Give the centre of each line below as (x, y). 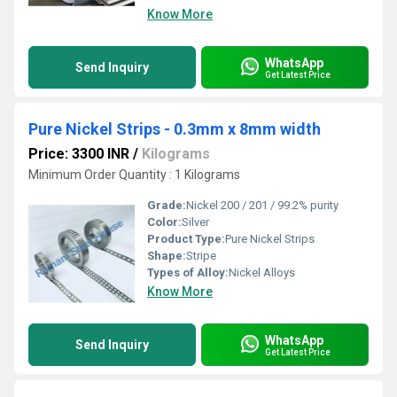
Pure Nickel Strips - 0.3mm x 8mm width (175, 129)
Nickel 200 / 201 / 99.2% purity (262, 205)
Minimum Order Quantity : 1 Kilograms (134, 175)
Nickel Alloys (262, 272)
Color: (164, 222)
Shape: (167, 256)
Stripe (201, 256)
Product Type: (186, 239)
